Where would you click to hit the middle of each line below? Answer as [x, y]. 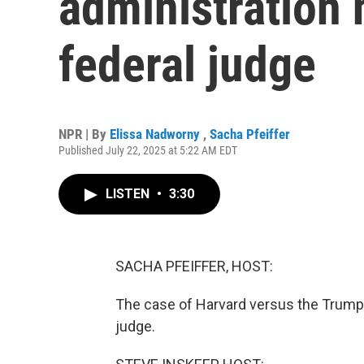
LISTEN [129, 194]
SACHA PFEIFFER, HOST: [194, 266]
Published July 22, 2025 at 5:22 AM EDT [148, 150]
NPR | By [84, 134]
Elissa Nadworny [156, 134]
